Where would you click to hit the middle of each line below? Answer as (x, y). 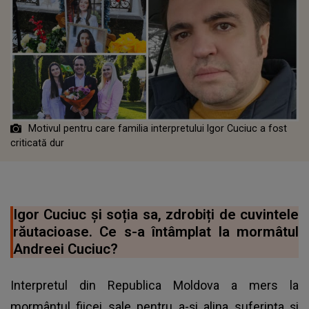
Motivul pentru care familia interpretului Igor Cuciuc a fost (158, 128)
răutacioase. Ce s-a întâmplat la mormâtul (156, 231)
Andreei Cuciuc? (66, 249)
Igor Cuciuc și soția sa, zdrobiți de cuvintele (156, 214)
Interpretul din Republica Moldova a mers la (154, 285)
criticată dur (39, 142)
